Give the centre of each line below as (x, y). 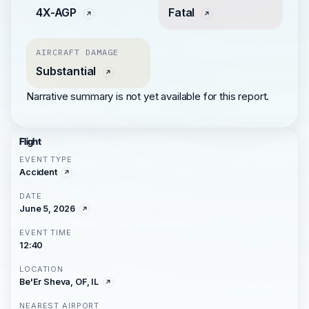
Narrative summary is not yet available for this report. (148, 96)
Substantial (68, 71)
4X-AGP (58, 12)
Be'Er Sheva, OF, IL (59, 282)
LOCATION (42, 269)
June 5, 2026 (48, 209)
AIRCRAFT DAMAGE (77, 52)
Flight (30, 141)
